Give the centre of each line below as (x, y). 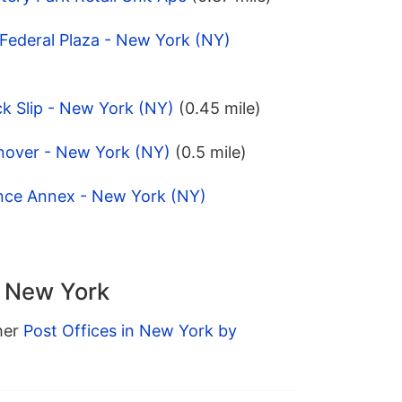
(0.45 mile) (220, 109)
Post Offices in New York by (130, 331)
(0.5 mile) (211, 153)
